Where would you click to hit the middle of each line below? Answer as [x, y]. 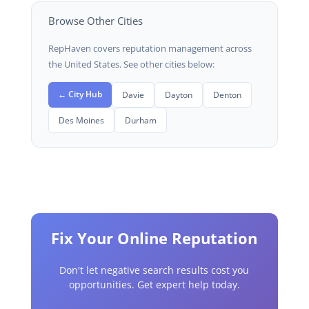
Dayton [178, 94]
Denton [227, 94]
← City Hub [80, 93]
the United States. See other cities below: [131, 64]
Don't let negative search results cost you [154, 270]
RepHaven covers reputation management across [150, 48]
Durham [140, 120]
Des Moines [81, 120]
